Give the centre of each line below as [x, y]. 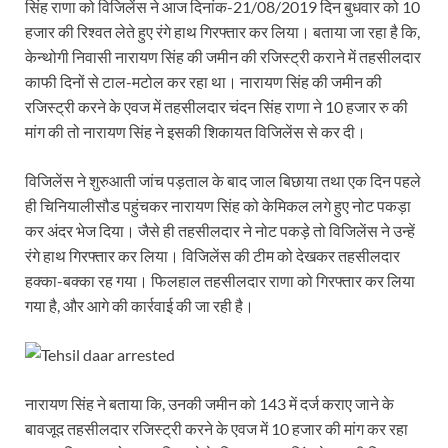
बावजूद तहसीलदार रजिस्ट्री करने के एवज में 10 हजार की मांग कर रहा [216, 429]
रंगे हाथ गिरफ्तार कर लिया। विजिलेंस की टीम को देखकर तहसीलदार [212, 256]
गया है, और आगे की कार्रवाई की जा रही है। [139, 306]
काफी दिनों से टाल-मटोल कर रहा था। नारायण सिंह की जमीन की [203, 82]
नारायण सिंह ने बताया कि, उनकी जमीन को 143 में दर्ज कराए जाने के [209, 404]
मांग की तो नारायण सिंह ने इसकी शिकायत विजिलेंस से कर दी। [195, 132]
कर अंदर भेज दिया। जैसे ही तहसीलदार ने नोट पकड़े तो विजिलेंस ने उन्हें [220, 231]
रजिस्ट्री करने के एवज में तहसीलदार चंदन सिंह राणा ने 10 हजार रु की [216, 107]
